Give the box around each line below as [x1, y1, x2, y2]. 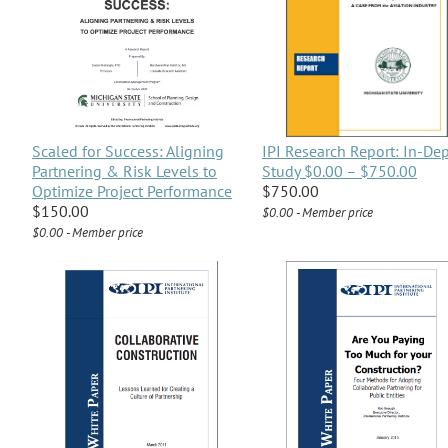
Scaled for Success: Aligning [32, 141, 224, 162]
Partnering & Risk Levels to [32, 161, 217, 182]
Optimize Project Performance [32, 181, 232, 202]
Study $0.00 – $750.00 [262, 161, 417, 182]
